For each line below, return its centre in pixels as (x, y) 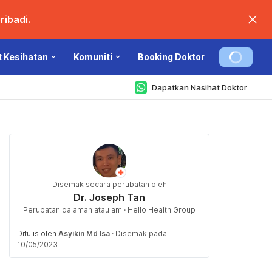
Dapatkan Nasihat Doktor (199, 87)
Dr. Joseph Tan (109, 197)
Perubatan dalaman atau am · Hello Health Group (109, 210)
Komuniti (93, 57)
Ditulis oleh (38, 233)
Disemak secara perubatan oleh (109, 184)
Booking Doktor (171, 57)
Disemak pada (141, 233)
